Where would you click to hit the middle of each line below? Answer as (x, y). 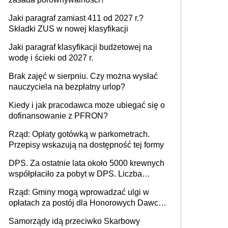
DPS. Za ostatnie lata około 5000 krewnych (87, 163)
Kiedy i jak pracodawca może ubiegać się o (87, 105)
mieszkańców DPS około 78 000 (67, 185)
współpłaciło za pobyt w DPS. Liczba (75, 174)
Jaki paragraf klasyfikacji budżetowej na (80, 47)
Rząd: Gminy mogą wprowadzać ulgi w (79, 192)
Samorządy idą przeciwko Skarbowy (74, 221)
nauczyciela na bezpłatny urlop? (67, 87)
